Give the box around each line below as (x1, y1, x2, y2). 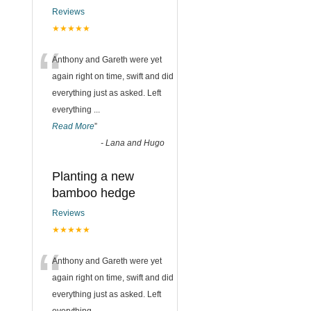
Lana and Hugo (106, 137, 165, 148)
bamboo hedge (52, 185, 135, 200)
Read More (52, 121, 94, 131)
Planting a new (52, 169, 134, 183)
